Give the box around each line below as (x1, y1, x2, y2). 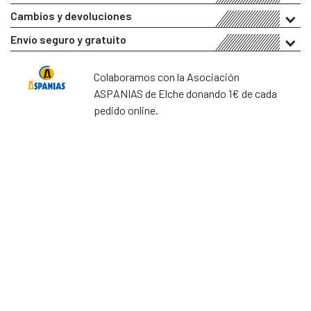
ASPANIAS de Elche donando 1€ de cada (93, 87, 277, 101)
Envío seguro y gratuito (10, 33, 126, 47)
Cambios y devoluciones (10, 9, 132, 23)
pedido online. (93, 103, 158, 117)
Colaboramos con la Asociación (93, 70, 239, 84)
